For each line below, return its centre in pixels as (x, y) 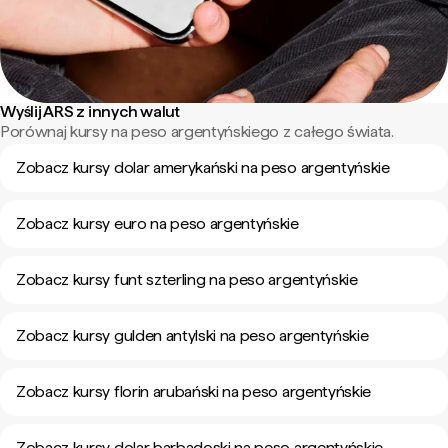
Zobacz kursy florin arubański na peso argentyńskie (193, 391)
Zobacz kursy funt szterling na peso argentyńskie (187, 279)
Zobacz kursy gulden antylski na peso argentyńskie (192, 335)
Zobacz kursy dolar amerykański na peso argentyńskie (203, 167)
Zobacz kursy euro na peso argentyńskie (157, 223)
